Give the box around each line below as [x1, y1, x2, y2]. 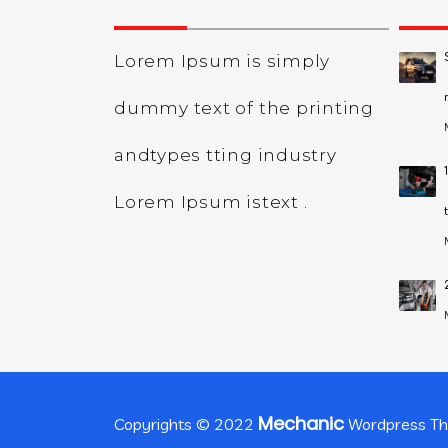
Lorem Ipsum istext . [114, 192, 308, 212]
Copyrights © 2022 [114, 414, 258, 434]
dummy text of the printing [114, 98, 375, 118]
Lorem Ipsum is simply [114, 51, 331, 71]
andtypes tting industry [114, 145, 337, 165]
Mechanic [258, 411, 344, 436]
